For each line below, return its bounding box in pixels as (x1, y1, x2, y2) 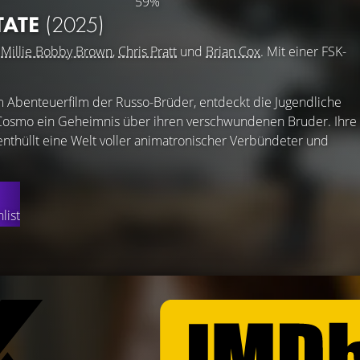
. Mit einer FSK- (260, 43, 346, 60)
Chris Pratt (118, 43, 177, 60)
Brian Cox (206, 43, 260, 60)
